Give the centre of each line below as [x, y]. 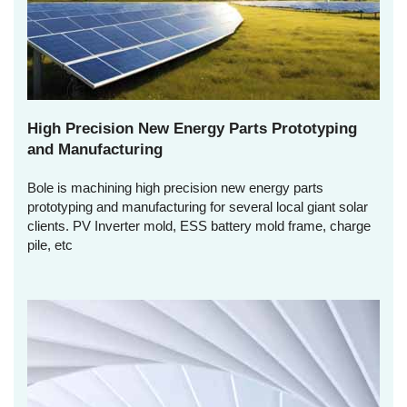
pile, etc [50, 244]
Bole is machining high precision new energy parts [175, 187]
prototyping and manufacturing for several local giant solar [198, 206]
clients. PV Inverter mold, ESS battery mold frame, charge [199, 225]
